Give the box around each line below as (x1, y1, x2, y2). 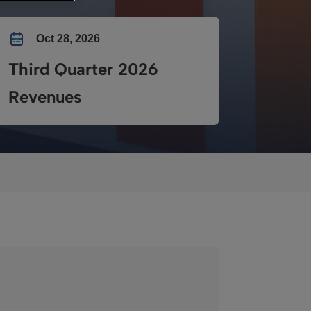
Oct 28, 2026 (36, 33, 100, 44)
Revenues (8, 87, 82, 107)
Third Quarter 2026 (8, 59, 158, 79)
